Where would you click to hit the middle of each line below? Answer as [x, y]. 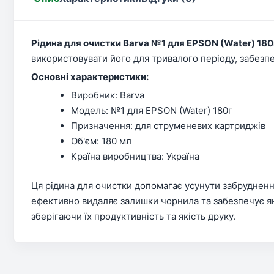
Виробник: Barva [108, 95]
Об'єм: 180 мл [101, 141]
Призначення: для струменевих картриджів [168, 126]
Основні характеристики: [90, 77]
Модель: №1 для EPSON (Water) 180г [152, 110]
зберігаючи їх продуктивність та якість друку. [133, 216]
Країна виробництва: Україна [135, 156]
